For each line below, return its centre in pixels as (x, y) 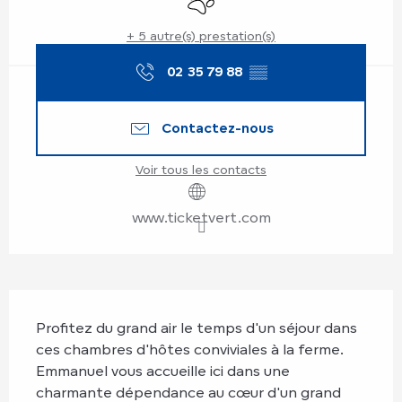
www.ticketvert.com (201, 217)
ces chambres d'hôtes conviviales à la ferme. (189, 349)
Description (68, 304)
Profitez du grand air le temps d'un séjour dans (197, 327)
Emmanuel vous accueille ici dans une (163, 370)
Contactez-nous (217, 127)
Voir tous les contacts (201, 169)
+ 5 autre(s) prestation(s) (201, 35)
